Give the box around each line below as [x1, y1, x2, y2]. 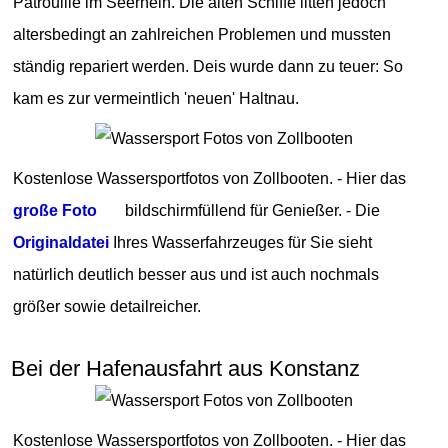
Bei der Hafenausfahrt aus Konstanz [11, 356, 361, 382]
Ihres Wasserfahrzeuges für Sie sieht [109, 233, 373, 251]
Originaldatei [13, 233, 110, 251]
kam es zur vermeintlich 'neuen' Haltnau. [13, 89, 300, 107]
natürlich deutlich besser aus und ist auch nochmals [13, 265, 380, 283]
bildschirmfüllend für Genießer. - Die [121, 201, 381, 219]
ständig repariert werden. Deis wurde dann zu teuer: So [13, 57, 404, 75]
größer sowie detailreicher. [13, 297, 202, 315]
